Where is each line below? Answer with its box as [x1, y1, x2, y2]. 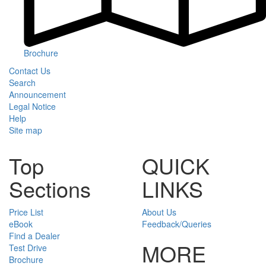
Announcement [9, 88, 66, 100]
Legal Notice [9, 100, 56, 112]
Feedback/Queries [142, 217, 211, 230]
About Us [142, 205, 176, 218]
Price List [9, 205, 43, 218]
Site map [9, 123, 42, 136]
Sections [9, 173, 91, 204]
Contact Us [9, 64, 50, 77]
